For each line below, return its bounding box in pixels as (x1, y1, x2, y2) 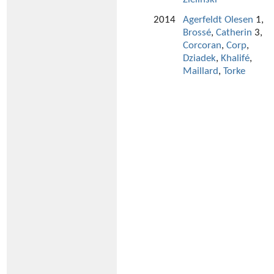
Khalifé (221, 53, 250, 64)
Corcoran (183, 40, 221, 51)
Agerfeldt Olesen (183, 15, 253, 26)
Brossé (183, 28, 211, 39)
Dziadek (183, 53, 216, 64)
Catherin (216, 28, 252, 39)
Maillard (183, 66, 218, 77)
